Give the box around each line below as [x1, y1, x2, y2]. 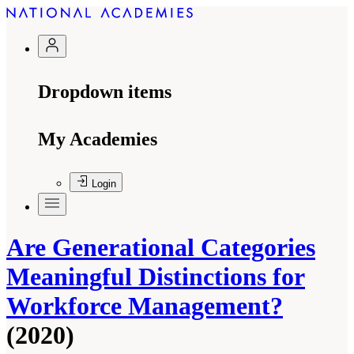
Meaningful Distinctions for [6, 262, 305, 292]
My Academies [38, 129, 157, 149]
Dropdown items [38, 81, 171, 102]
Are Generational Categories [6, 233, 315, 262]
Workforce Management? [6, 292, 283, 321]
